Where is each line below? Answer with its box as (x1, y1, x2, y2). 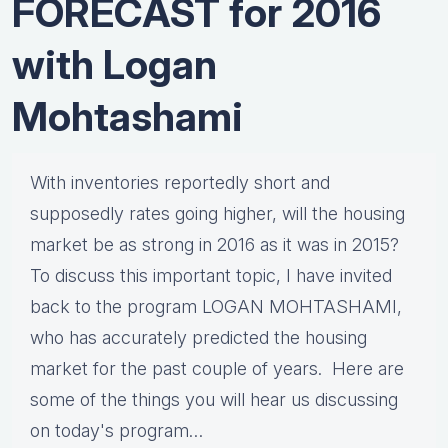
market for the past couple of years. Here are (30, 358, 404, 380)
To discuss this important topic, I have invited (30, 265, 392, 287)
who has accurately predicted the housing (30, 327, 367, 349)
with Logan (12, 40, 217, 90)
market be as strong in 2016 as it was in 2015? (30, 234, 399, 256)
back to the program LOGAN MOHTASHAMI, (30, 296, 402, 318)
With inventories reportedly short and (30, 172, 330, 194)
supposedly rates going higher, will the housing (30, 203, 405, 225)
